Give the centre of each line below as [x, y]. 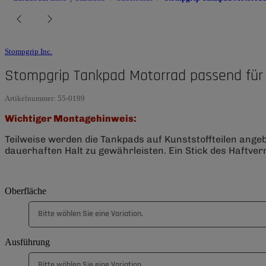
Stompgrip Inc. [28, 51]
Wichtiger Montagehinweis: [71, 118]
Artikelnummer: [31, 98]
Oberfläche [27, 191]
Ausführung [28, 242]
